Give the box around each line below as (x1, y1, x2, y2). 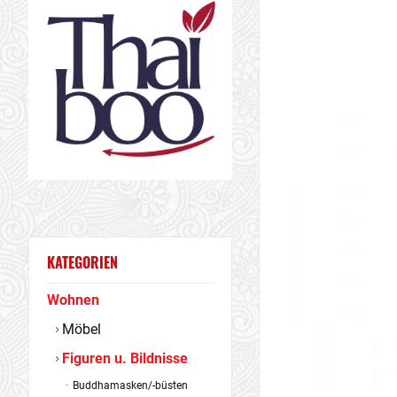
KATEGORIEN (47, 252, 118, 273)
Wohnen (47, 292, 99, 308)
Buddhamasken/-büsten (70, 379, 188, 392)
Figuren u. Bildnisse (58, 350, 188, 367)
